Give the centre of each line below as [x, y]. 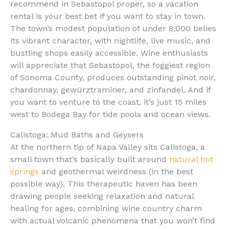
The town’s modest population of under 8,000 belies [113, 28]
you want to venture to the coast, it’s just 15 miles [108, 102]
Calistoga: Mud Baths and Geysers [77, 134]
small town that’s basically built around [90, 159]
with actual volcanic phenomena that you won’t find [113, 220]
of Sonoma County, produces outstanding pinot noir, [113, 77]
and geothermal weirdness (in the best [116, 171]
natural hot [191, 159]
